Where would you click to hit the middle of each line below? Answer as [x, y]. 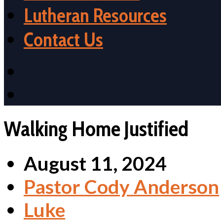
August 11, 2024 [95, 163]
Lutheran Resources [95, 15]
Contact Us [63, 39]
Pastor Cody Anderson [121, 186]
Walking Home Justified [96, 128]
